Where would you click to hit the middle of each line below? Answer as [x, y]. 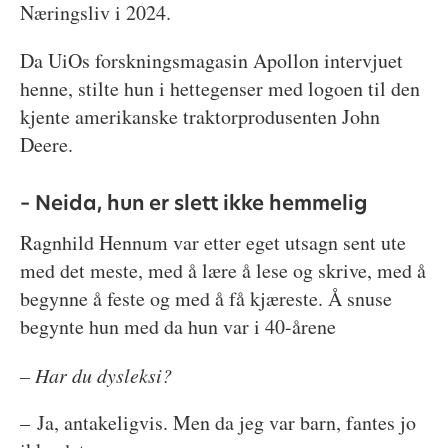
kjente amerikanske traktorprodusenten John [199, 117]
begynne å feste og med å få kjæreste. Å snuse [205, 299]
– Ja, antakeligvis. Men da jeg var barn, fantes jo [217, 423]
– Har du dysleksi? [95, 375]
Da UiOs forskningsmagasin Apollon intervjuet [211, 61]
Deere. [46, 145]
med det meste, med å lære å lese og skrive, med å [222, 271]
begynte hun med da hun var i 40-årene [177, 327]
